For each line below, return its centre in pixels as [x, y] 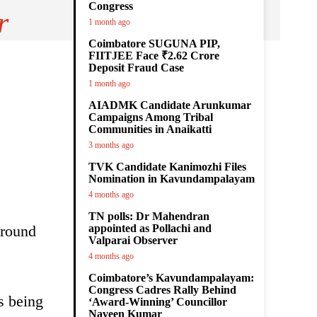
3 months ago [111, 145]
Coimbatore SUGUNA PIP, [154, 44]
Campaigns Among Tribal [151, 117]
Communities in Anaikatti [150, 129]
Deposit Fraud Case [136, 68]
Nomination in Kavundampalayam [172, 179]
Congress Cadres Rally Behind [162, 290]
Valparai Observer [133, 240]
